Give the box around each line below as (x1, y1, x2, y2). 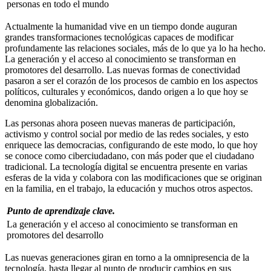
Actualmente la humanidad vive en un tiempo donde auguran (5, 21, 237, 32)
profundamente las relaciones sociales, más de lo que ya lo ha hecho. (5, 43, 266, 54)
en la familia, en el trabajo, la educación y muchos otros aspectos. (5, 183, 253, 194)
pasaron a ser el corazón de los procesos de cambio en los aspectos (5, 76, 258, 87)
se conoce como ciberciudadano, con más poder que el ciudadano (5, 151, 254, 162)
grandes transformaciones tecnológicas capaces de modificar (5, 32, 233, 43)
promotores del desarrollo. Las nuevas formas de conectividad (5, 65, 240, 76)
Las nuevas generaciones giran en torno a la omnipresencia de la (5, 252, 249, 263)
